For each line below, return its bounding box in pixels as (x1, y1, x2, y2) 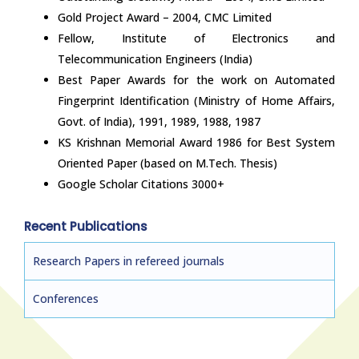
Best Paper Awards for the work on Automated (58, 72, 335, 88)
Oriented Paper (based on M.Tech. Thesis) (58, 155, 277, 171)
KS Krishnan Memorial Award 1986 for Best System (58, 135, 335, 151)
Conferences (33, 291, 99, 307)
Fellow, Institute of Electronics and (58, 30, 335, 46)
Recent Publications (24, 218, 147, 236)
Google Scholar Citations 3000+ (58, 176, 224, 192)
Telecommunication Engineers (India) (58, 51, 252, 67)
